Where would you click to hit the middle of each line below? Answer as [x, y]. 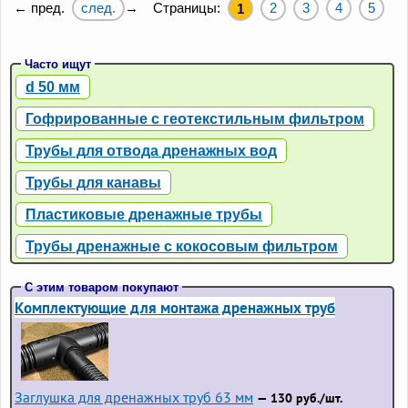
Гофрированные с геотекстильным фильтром [195, 118]
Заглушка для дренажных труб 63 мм [134, 397]
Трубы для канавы [93, 182]
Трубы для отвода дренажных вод [151, 150]
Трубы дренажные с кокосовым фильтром [182, 246]
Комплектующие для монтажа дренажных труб [175, 307]
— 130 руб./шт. [298, 398]
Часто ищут [58, 64]
